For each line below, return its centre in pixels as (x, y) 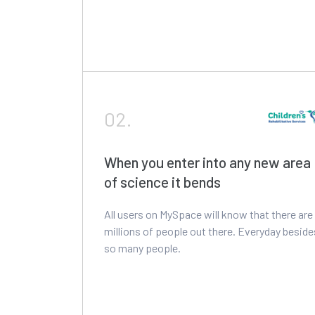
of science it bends (162, 181)
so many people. (142, 247)
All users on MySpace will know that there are (208, 214)
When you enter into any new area (207, 162)
